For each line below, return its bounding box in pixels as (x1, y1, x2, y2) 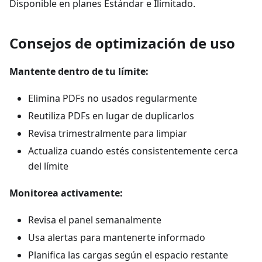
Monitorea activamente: (9, 187, 123, 199)
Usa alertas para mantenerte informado (28, 231, 205, 244)
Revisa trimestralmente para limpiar (28, 127, 187, 140)
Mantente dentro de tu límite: (9, 65, 149, 78)
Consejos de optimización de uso (9, 33, 235, 53)
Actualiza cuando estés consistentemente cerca (28, 144, 238, 157)
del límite (28, 160, 68, 173)
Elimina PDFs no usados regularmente (28, 92, 197, 105)
